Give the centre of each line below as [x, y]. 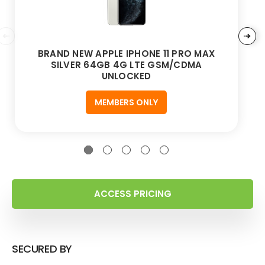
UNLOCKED [126, 76]
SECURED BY [42, 248]
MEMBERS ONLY [126, 102]
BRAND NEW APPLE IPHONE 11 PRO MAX [126, 53]
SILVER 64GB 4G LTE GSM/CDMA [126, 64]
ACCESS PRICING [132, 193]
